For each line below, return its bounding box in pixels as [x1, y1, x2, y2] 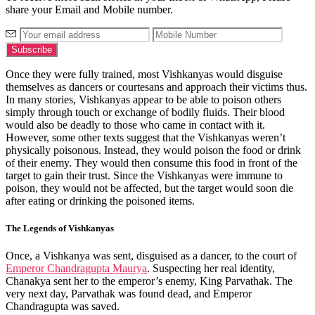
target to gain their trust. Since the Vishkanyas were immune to [6, 169, 283, 181]
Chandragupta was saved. [6, 300, 120, 313]
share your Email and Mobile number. [6, 3, 173, 15]
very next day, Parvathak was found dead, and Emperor [6, 288, 252, 300]
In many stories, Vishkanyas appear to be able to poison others [6, 93, 281, 105]
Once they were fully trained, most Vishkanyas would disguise [6, 67, 283, 80]
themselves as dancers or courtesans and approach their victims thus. [6, 80, 307, 93]
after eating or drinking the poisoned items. [6, 194, 198, 207]
